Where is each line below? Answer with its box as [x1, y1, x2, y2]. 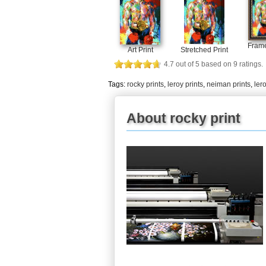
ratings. [237, 59, 263, 68]
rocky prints [127, 80, 164, 88]
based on [199, 59, 233, 68]
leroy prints [167, 80, 203, 88]
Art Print [127, 45, 153, 54]
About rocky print [126, 110, 240, 126]
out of [174, 59, 195, 68]
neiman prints [207, 80, 251, 88]
